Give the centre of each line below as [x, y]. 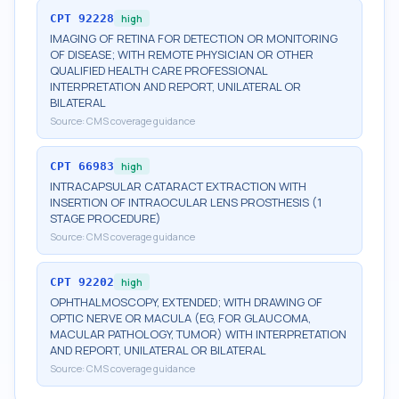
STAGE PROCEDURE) [106, 218]
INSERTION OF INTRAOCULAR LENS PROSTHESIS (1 [186, 202]
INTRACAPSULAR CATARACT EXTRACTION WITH [178, 186]
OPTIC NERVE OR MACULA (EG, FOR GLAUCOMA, [180, 318]
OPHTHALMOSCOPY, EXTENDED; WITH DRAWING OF [186, 302]
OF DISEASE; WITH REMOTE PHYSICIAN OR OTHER [182, 54]
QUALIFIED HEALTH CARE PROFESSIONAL [159, 70]
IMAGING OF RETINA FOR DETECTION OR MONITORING [194, 38]
